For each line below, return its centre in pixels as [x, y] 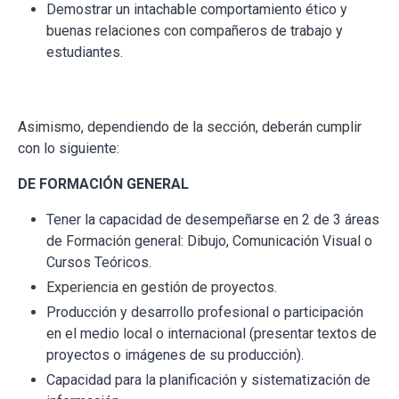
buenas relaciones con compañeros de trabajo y [195, 31]
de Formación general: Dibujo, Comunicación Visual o [209, 241]
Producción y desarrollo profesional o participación [205, 313]
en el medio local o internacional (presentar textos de [212, 334]
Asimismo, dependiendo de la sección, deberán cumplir [190, 127]
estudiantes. [85, 53]
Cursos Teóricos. [99, 263]
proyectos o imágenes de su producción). [175, 355]
